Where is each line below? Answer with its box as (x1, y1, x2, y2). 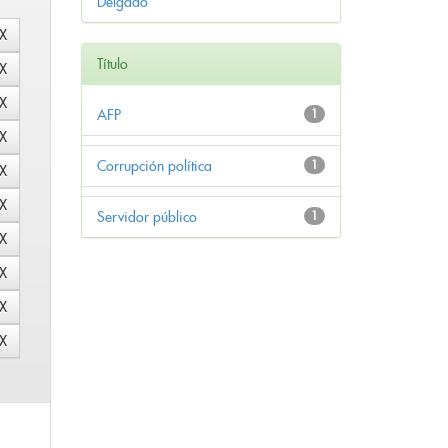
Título (97, 55, 128, 74)
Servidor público (97, 208, 197, 227)
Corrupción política (97, 157, 212, 176)
